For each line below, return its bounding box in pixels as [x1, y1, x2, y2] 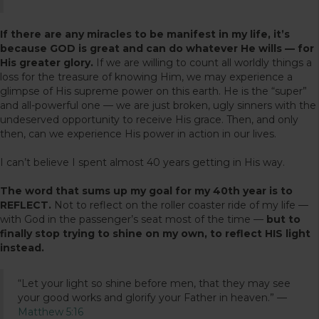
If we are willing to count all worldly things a [96, 56, 312, 69]
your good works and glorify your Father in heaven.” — [18, 291, 287, 304]
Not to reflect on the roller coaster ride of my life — [51, 198, 308, 211]
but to [266, 212, 300, 226]
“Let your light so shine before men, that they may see [18, 276, 291, 290]
